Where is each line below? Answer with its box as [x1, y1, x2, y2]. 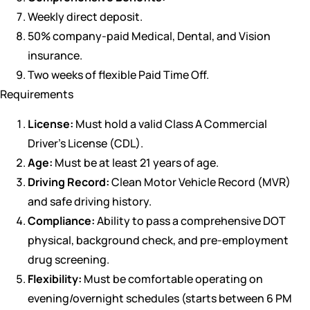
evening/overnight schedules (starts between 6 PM [28, 290, 292, 306]
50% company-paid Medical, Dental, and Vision [28, 28, 271, 44]
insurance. [28, 48, 82, 64]
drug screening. [28, 251, 109, 267]
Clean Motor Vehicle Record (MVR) [109, 174, 291, 190]
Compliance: [28, 212, 95, 228]
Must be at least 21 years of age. [53, 154, 219, 170]
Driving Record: [28, 174, 109, 190]
